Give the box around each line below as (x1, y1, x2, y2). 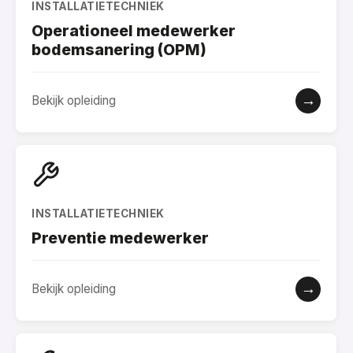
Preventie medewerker (32, 228, 209, 247)
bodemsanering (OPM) (32, 39, 206, 59)
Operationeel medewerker (32, 20, 236, 40)
